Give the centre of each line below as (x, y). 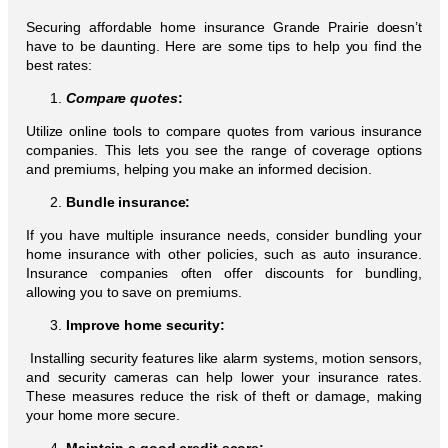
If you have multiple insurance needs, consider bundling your (224, 234)
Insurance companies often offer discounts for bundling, (224, 272)
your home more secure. (103, 414)
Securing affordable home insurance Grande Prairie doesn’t (224, 26)
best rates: (59, 64)
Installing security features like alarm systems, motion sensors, (224, 357)
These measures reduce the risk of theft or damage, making (224, 395)
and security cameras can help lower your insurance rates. (224, 376)
